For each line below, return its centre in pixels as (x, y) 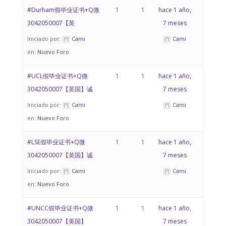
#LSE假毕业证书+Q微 (56, 142)
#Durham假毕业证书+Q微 (63, 10)
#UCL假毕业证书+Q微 (57, 76)
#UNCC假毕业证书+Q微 (60, 208)
